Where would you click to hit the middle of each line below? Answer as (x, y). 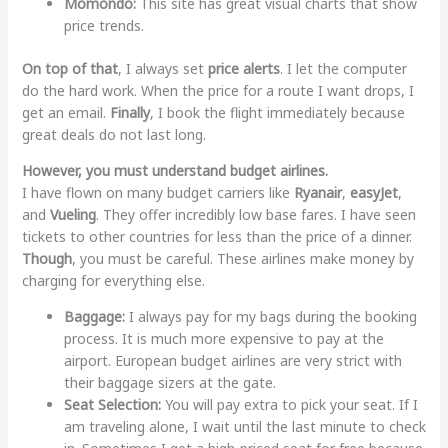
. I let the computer (343, 68)
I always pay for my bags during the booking (270, 316)
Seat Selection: (112, 404)
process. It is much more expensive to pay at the (223, 338)
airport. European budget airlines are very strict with (232, 360)
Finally (129, 112)
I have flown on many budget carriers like (157, 192)
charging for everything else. (113, 280)
